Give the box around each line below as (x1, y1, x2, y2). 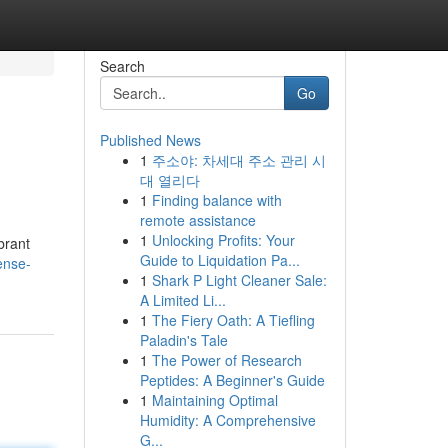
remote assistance (139, 210, 256, 230)
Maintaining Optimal (151, 390, 278, 410)
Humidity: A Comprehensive (139, 410, 316, 430)
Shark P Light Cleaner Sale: (151, 270, 327, 290)
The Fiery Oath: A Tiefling (151, 310, 315, 330)
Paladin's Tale (139, 330, 228, 350)
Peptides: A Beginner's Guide (139, 370, 325, 390)
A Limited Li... (139, 290, 226, 310)
